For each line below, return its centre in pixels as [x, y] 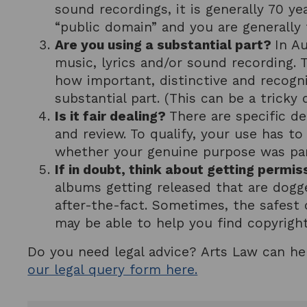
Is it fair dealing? [112, 116]
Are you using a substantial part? [165, 45]
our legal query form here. [113, 270]
